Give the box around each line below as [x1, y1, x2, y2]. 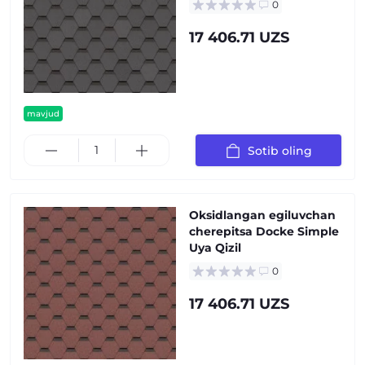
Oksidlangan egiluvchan [189, 208, 336, 222]
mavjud [27, 108, 59, 119]
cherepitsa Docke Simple [189, 224, 339, 239]
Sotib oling [248, 143, 312, 158]
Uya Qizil [189, 240, 241, 255]
